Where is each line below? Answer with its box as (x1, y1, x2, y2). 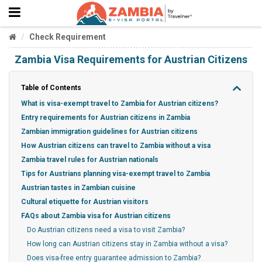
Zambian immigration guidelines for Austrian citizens (21, 127, 198, 136)
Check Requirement (29, 32, 106, 42)
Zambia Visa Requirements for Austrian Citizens (15, 53, 247, 65)
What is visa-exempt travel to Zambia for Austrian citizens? (21, 99, 218, 108)
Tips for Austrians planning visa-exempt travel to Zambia (21, 170, 210, 178)
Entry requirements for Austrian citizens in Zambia (21, 113, 190, 122)
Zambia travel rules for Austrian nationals (21, 156, 158, 164)
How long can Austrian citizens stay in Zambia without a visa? (27, 240, 227, 248)
